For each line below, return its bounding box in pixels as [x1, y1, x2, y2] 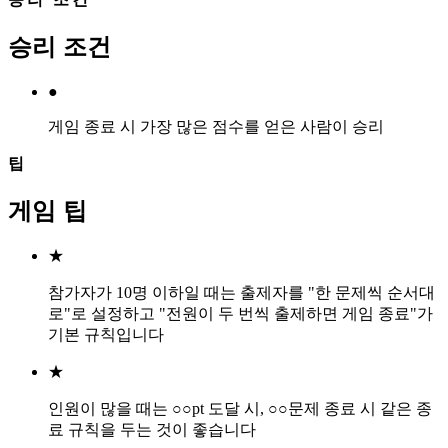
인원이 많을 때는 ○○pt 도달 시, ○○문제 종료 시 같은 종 [48, 400, 432, 418]
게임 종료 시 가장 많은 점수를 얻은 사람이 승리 [48, 117, 384, 135]
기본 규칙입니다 [48, 326, 164, 344]
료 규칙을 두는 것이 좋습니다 [48, 421, 256, 439]
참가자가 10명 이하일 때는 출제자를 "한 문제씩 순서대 [48, 284, 435, 302]
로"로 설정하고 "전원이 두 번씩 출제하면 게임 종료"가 [48, 305, 433, 323]
